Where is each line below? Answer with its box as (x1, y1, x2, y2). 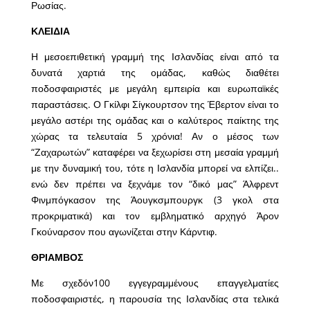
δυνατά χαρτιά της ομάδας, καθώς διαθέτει (30, 66, 280, 80)
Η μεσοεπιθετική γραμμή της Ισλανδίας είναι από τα (30, 50, 280, 64)
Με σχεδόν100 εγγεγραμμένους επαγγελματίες (30, 276, 280, 290)
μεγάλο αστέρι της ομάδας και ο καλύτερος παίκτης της (30, 113, 280, 127)
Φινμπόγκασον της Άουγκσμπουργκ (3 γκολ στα (30, 193, 280, 207)
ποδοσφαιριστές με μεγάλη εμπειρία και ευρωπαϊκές (30, 82, 280, 95)
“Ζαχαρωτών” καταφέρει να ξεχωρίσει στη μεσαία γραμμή (30, 145, 280, 159)
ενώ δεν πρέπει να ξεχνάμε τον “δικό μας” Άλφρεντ (30, 177, 280, 191)
